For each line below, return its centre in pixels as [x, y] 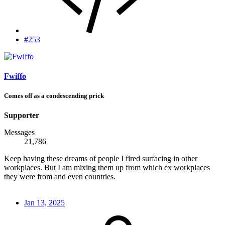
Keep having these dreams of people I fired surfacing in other [101, 159]
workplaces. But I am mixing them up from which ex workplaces [107, 168]
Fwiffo [15, 76]
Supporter [22, 116]
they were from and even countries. [60, 177]
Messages [19, 133]
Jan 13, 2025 [44, 203]
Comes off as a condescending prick [54, 96]
